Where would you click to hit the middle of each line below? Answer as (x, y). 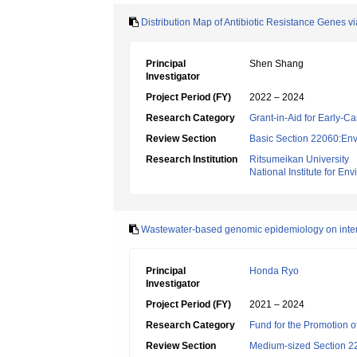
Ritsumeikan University (299, 159)
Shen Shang (277, 64)
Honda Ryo (274, 271)
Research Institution (192, 159)
